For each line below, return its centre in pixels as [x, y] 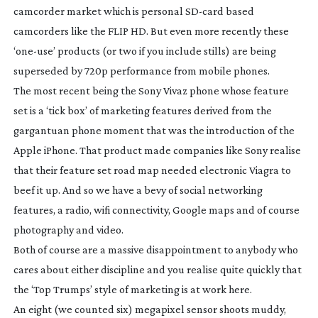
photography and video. [68, 229]
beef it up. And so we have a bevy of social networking [138, 190]
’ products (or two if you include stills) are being [164, 50]
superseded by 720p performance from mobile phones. [141, 70]
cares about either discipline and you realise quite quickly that [157, 269]
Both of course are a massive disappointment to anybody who [155, 249]
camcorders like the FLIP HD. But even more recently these [151, 31]
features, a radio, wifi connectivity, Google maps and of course [156, 209]
